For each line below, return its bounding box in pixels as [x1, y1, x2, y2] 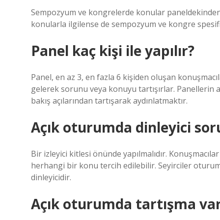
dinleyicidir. [31, 172, 71, 183]
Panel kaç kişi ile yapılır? [31, 41, 194, 60]
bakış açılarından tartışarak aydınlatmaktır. [31, 95, 188, 106]
